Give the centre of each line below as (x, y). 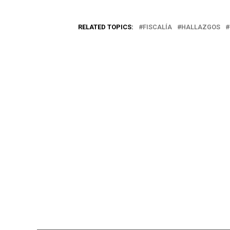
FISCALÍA (157, 27)
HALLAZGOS (201, 27)
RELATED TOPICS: (106, 27)
